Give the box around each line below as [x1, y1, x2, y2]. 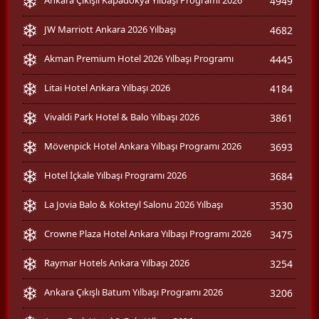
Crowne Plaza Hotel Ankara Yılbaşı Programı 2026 [44, 226, 251, 240]
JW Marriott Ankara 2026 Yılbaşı [44, 22, 176, 36]
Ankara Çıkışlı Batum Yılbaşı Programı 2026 [44, 285, 223, 298]
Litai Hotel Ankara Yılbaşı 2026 [44, 80, 170, 94]
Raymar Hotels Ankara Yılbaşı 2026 [44, 256, 189, 269]
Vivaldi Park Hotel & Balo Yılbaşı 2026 [44, 110, 199, 123]
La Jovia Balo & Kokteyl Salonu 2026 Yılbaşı [44, 197, 223, 211]
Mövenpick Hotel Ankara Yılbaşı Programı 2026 [44, 139, 241, 152]
